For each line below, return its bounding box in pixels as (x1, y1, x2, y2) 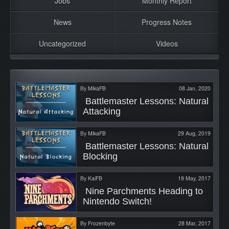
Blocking (82, 151, 120, 162)
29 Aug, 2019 (178, 129, 211, 137)
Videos (155, 38, 178, 49)
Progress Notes (142, 16, 192, 27)
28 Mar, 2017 (178, 219, 211, 227)
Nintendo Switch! (82, 196, 154, 207)
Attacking (82, 106, 123, 117)
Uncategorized (39, 38, 86, 49)
